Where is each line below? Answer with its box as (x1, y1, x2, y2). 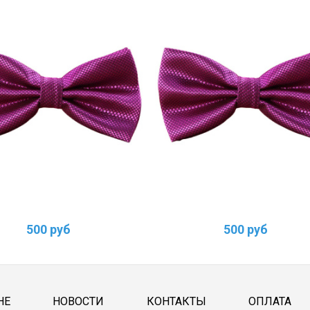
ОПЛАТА (248, 295, 292, 309)
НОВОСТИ (53, 295, 104, 309)
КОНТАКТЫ (146, 295, 206, 309)
